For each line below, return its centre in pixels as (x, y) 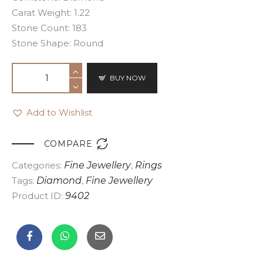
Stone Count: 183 (49, 28)
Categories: (38, 165)
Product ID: (38, 195)
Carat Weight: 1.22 (51, 12)
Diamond (59, 180)
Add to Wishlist (59, 112)
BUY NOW (128, 77)
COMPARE (68, 144)
